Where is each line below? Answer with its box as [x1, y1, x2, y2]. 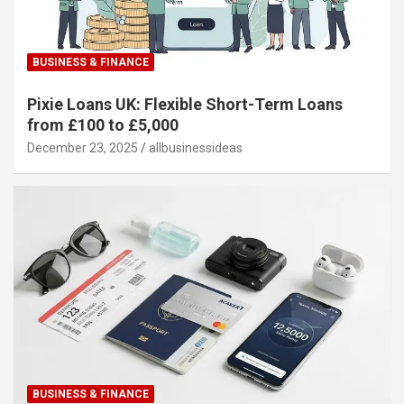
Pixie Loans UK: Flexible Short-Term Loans [27, 95, 343, 115]
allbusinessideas [149, 141, 243, 156]
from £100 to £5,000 [27, 115, 179, 135]
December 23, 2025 [27, 141, 138, 156]
